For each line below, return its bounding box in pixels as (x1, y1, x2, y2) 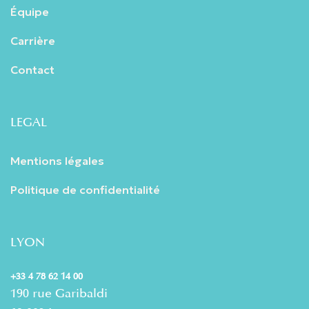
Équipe (10, 4, 49, 19)
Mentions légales (10, 153, 104, 168)
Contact (10, 62, 54, 77)
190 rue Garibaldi (10, 285, 108, 301)
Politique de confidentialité (10, 182, 160, 197)
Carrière (10, 33, 55, 48)
